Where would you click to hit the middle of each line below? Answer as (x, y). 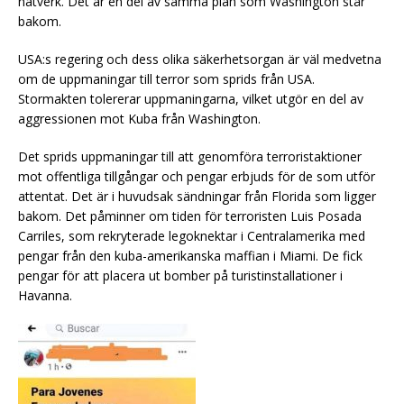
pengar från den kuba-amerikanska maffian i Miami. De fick (190, 255)
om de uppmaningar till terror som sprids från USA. (166, 78)
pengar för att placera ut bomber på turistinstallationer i (180, 275)
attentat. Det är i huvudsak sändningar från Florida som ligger (197, 196)
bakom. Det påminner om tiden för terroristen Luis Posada (190, 216)
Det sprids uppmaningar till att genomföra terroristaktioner (190, 156)
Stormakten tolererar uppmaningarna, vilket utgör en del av (191, 98)
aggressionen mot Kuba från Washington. (139, 118)
